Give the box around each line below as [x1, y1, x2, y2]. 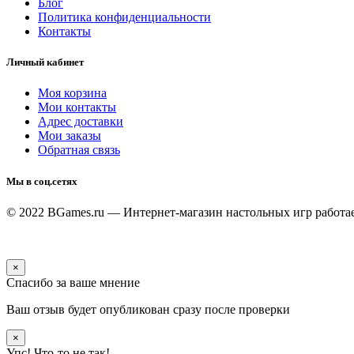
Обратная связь [38, 143, 120, 157]
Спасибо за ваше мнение [6, 275, 140, 289]
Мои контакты [38, 100, 116, 115]
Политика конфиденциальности [38, 10, 211, 24]
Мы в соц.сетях [6, 175, 77, 187]
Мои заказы [38, 129, 101, 143]
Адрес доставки [38, 115, 123, 129]
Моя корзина [38, 86, 107, 100]
